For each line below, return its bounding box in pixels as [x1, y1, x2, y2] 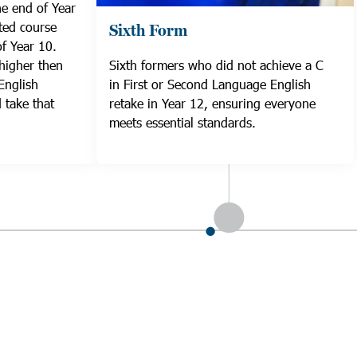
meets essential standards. [109, 114, 256, 131]
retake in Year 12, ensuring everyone [109, 95, 316, 112]
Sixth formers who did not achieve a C [109, 57, 324, 74]
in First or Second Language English [109, 76, 311, 93]
